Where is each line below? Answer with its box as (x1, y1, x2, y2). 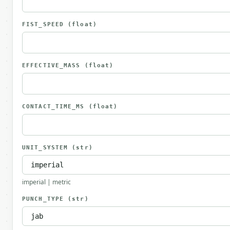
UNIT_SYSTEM (22, 144, 72, 151)
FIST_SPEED (22, 21, 68, 28)
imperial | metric (22, 178, 71, 186)
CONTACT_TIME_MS (22, 103, 89, 110)
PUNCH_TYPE (22, 196, 68, 202)
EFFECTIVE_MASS (22, 62, 85, 69)
